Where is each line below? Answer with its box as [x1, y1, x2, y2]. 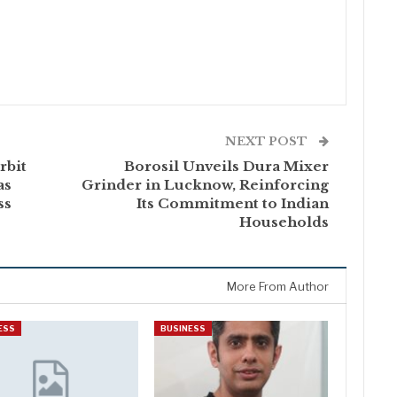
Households [239, 214, 330, 231]
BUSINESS [160, 323, 206, 334]
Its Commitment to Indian [136, 195, 330, 213]
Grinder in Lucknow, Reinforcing [82, 176, 330, 194]
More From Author [227, 279, 330, 294]
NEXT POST [225, 134, 311, 150]
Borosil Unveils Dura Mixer [124, 158, 330, 175]
